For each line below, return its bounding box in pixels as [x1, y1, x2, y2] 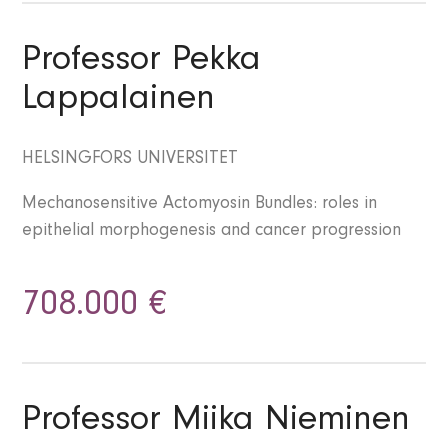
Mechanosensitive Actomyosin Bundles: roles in [22, 196, 378, 215]
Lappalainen [22, 84, 216, 121]
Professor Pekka [22, 45, 262, 82]
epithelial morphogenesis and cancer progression [22, 223, 402, 242]
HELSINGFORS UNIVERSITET [22, 151, 239, 170]
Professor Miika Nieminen [22, 405, 411, 442]
